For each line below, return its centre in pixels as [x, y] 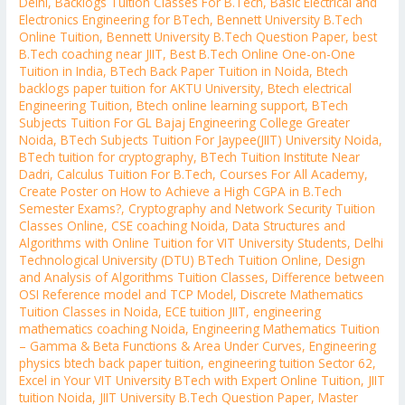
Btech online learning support [221, 105]
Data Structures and [289, 225]
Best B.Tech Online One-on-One [263, 53]
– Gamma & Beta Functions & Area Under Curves [161, 345]
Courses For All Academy [292, 174]
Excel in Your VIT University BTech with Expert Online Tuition [190, 380]
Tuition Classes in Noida [89, 311]
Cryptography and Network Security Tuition [252, 208]
